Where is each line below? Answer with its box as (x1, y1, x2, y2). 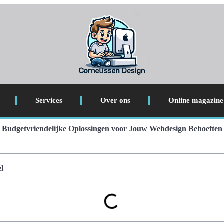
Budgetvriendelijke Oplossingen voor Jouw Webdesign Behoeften (1, 124, 222, 133)
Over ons (100, 96, 130, 104)
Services (35, 96, 62, 104)
